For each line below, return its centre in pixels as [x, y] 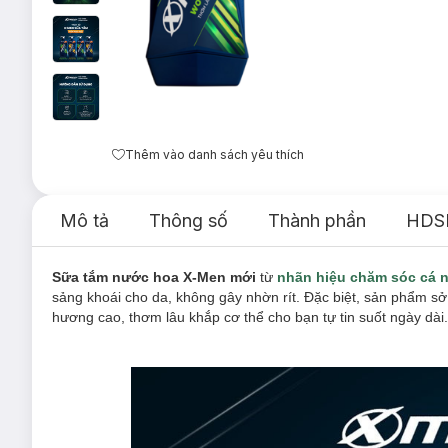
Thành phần [317, 220]
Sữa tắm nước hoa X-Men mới [156, 277]
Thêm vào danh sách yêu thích [214, 154]
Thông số [188, 220]
